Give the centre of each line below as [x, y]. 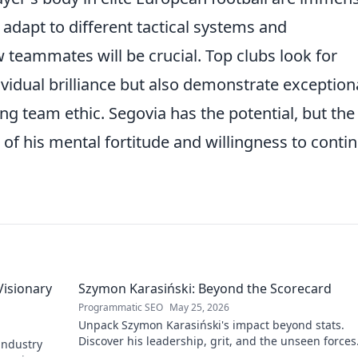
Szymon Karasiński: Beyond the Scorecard [205, 288]
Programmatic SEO [121, 307]
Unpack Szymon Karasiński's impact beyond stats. [211, 325]
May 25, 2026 [199, 307]
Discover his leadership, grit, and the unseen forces [217, 341]
